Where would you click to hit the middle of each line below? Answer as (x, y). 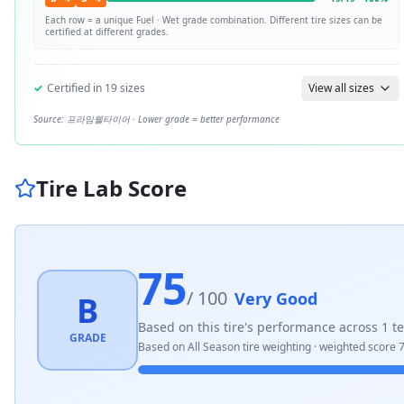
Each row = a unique (91, 20)
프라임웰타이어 (98, 119)
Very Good (276, 298)
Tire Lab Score (111, 188)
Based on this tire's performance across (260, 326)
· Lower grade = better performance (205, 119)
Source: (50, 119)
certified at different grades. (107, 32)
